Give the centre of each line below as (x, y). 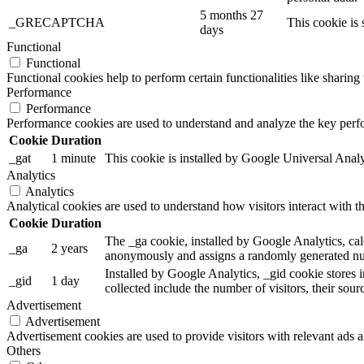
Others (24, 351)
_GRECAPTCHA (57, 23)
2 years (69, 249)
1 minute (74, 158)
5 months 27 (232, 15)
